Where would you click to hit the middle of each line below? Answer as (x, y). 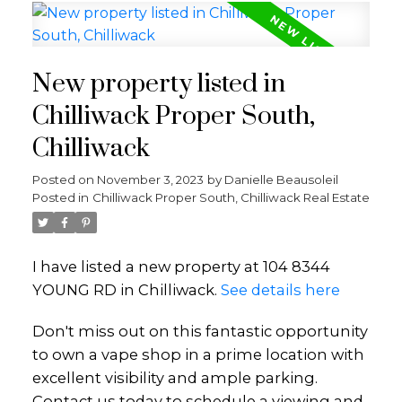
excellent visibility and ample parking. (175, 378)
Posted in (60, 198)
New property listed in (158, 85)
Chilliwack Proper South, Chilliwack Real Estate (231, 198)
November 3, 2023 (150, 180)
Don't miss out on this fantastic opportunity (200, 332)
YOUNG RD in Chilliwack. (126, 290)
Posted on (64, 180)
